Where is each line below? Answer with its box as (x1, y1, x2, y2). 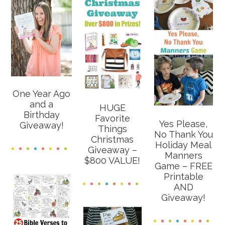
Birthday (23, 109, 60, 120)
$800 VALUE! (84, 155, 141, 166)
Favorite (94, 113, 130, 124)
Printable (163, 171, 203, 182)
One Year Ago (13, 88, 71, 99)
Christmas (91, 134, 134, 145)
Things (97, 124, 127, 135)
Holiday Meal (155, 139, 212, 150)
